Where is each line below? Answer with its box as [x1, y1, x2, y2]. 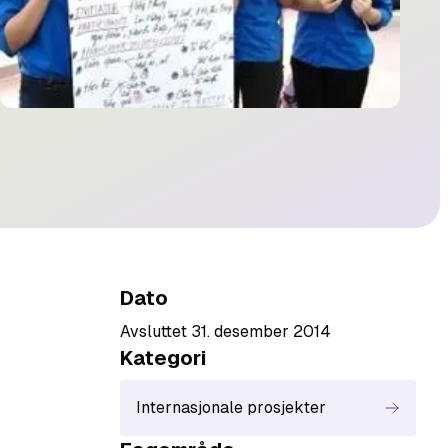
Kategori [120, 347, 206, 369]
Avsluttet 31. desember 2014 [120, 322, 331, 341]
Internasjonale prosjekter [136, 398, 326, 417]
